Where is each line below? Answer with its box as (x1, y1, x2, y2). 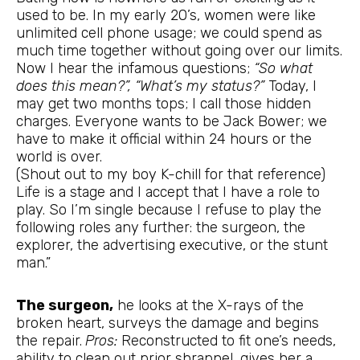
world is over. (16, 147, 102, 166)
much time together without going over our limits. (16, 41, 342, 59)
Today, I (268, 76, 317, 95)
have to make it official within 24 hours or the (16, 129, 312, 148)
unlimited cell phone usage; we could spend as (16, 23, 322, 42)
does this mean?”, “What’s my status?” (16, 76, 268, 95)
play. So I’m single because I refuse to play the (16, 200, 321, 219)
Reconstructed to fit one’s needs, (117, 332, 336, 350)
